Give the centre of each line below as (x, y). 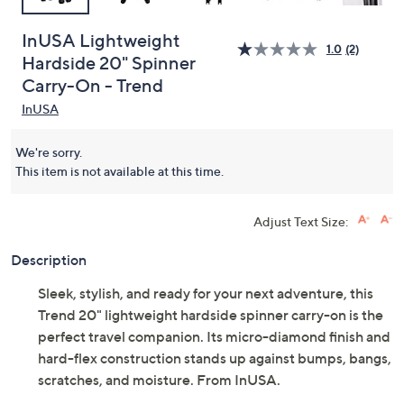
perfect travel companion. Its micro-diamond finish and (214, 336)
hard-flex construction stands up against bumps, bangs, (215, 358)
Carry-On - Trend (92, 86)
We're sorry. (49, 152)
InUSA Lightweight (101, 41)
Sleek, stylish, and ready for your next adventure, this (206, 293)
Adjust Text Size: (301, 221)
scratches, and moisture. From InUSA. (159, 380)
